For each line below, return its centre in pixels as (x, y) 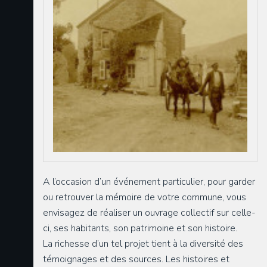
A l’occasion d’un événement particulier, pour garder (149, 182)
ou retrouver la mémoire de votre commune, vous (145, 198)
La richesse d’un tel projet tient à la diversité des (143, 244)
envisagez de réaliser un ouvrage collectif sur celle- (149, 213)
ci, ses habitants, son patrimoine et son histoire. (140, 229)
